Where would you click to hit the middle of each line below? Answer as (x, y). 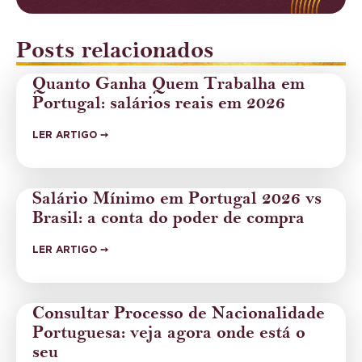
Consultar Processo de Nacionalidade (179, 313)
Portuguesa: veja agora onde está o (169, 333)
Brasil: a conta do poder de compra (168, 218)
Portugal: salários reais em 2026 (159, 103)
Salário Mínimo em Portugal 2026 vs (177, 198)
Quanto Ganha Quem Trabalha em (168, 84)
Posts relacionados (115, 51)
